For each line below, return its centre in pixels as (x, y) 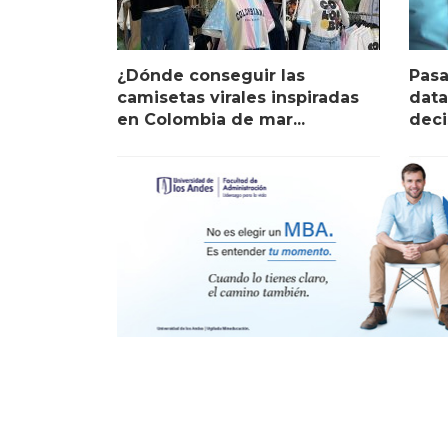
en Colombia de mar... (211, 120)
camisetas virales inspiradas (238, 98)
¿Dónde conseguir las (211, 76)
